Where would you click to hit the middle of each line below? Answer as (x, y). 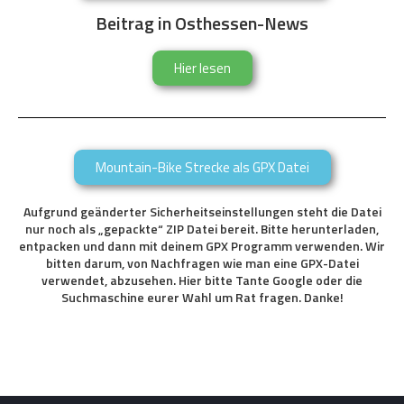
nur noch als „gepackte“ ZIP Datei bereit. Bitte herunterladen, (202, 228)
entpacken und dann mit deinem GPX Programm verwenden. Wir (202, 245)
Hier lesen (202, 68)
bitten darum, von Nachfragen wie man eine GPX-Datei (202, 262)
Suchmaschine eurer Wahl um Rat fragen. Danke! (202, 297)
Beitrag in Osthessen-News (202, 23)
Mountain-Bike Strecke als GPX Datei (202, 167)
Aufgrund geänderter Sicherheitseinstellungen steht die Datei (202, 211)
